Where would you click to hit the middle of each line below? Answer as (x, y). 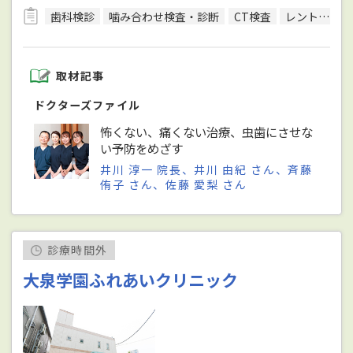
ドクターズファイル (87, 105)
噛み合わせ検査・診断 (164, 16)
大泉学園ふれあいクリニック (131, 280)
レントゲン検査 (301, 16)
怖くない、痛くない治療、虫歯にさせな (207, 132)
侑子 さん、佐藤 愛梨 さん (174, 185)
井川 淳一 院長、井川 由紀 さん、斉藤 (206, 170)
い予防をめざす (142, 149)
